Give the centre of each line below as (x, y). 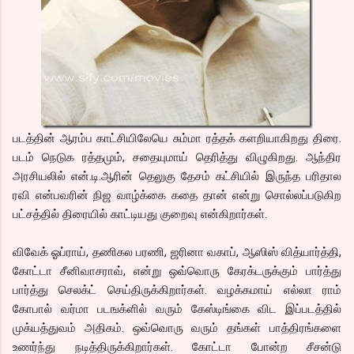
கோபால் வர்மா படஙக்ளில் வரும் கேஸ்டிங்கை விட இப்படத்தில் (177, 309)
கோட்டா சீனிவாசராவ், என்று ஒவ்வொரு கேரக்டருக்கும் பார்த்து (177, 271)
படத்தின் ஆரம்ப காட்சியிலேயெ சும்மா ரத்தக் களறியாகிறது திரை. (177, 138)
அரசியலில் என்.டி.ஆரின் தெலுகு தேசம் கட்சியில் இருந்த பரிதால (177, 176)
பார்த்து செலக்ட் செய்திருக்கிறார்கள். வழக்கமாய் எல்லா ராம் (177, 290)
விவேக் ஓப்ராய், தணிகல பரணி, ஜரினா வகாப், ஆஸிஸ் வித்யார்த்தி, (177, 252)
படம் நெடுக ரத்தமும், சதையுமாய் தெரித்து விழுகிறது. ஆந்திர (177, 157)
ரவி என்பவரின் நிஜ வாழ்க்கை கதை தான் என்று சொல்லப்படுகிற (177, 195)
